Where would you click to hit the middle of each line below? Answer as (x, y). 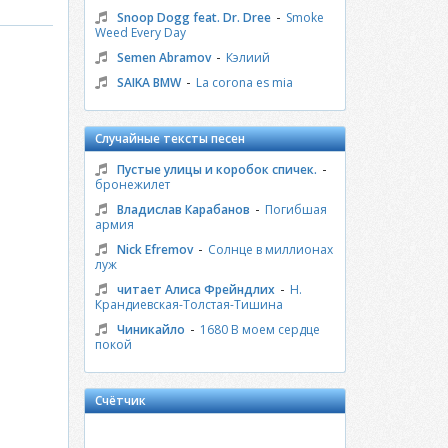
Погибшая (295, 209)
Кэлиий (247, 57)
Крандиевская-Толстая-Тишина (188, 304)
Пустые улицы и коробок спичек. (216, 169)
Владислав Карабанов (183, 209)
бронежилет (132, 184)
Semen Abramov (163, 57)
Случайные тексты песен (169, 138)
